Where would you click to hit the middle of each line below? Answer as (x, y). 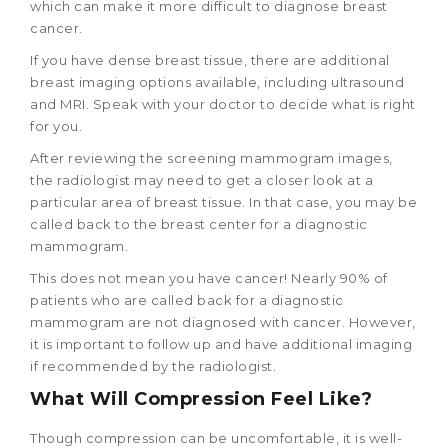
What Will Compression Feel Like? (201, 398)
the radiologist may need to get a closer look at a (201, 179)
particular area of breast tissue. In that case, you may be (223, 201)
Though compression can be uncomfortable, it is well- (216, 437)
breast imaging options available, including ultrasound (217, 81)
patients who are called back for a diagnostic (187, 299)
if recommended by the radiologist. (153, 365)
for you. (56, 125)
